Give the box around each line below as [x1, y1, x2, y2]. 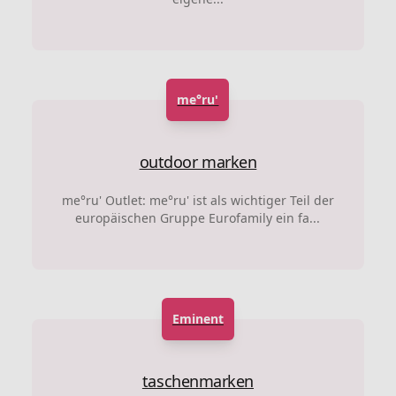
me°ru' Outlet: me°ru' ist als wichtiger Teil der [61, 191, 334, 209]
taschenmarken [141, 369, 255, 392]
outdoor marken [139, 150, 257, 172]
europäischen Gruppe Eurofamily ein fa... [75, 209, 321, 226]
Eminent [171, 309, 224, 327]
